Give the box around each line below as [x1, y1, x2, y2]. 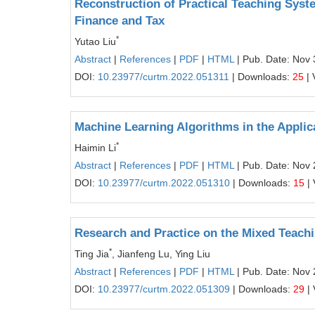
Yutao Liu [75, 36, 116, 47]
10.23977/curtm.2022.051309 [98, 283, 230, 295]
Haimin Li [75, 142, 116, 153]
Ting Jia [75, 248, 109, 259]
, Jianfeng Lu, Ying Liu [112, 248, 210, 259]
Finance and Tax [75, 14, 165, 27]
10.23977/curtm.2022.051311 [98, 71, 229, 82]
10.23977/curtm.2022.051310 [98, 177, 230, 188]
